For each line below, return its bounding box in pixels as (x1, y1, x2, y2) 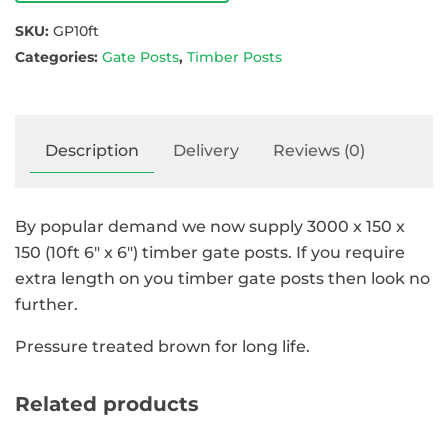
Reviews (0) (273, 141, 365, 160)
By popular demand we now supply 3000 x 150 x (15, 216, 405, 236)
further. (15, 294, 78, 314)
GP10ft (53, 22, 99, 40)
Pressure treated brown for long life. (15, 336, 310, 356)
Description (45, 141, 139, 160)
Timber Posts (187, 48, 282, 66)
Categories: (15, 48, 102, 66)
